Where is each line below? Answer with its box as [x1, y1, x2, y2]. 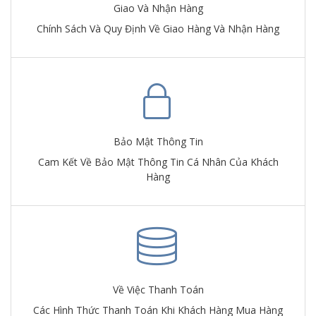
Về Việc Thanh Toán [112, 282, 204, 296]
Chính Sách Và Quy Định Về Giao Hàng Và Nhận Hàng [37, 21, 279, 35]
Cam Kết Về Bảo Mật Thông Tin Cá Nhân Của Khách [37, 154, 279, 169]
